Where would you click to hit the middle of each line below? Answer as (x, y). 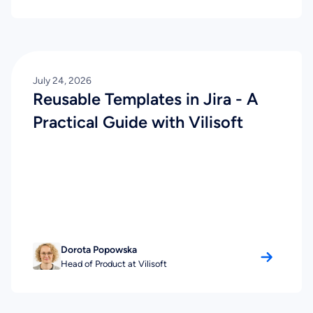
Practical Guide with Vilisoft (138, 123)
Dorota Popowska (99, 249)
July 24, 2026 (63, 81)
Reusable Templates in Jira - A (146, 100)
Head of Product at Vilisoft (114, 263)
